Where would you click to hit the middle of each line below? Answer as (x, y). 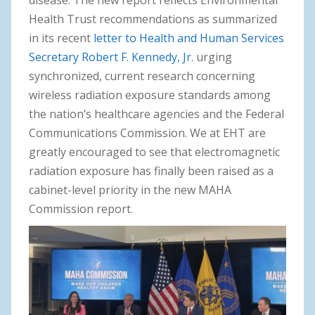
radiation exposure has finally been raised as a (151, 171)
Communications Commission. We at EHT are (147, 133)
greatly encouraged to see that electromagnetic (154, 152)
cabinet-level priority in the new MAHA (130, 190)
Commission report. (81, 209)
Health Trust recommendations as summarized (153, 19)
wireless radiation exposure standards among (150, 95)
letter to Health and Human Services (189, 38)
